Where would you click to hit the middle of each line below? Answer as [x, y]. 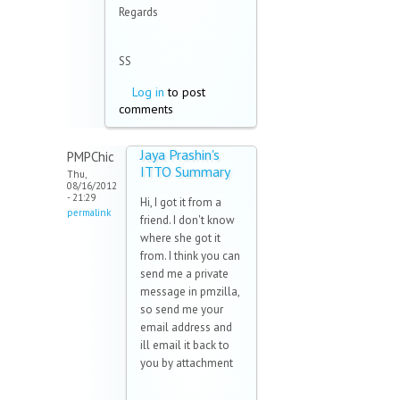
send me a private [184, 274]
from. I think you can [190, 256]
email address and [186, 328]
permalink [89, 213]
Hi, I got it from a [181, 203]
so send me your [182, 310]
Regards [138, 12]
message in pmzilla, [190, 292]
